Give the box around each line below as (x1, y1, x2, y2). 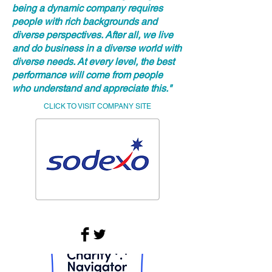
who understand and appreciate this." (12, 83, 172, 94)
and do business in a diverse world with (12, 42, 182, 54)
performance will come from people (12, 69, 163, 81)
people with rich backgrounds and (12, 16, 157, 27)
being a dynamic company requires (12, 2, 163, 14)
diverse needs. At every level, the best (12, 56, 174, 67)
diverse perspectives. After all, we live (12, 29, 173, 41)
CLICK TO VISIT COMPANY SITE (43, 102, 151, 110)
